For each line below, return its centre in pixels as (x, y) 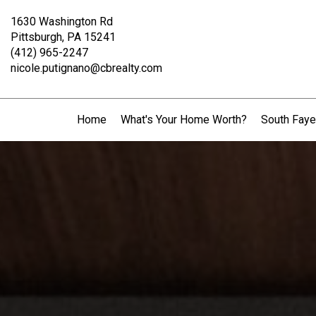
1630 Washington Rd (62, 22)
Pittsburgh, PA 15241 (63, 37)
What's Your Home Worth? (184, 120)
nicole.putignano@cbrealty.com (86, 68)
